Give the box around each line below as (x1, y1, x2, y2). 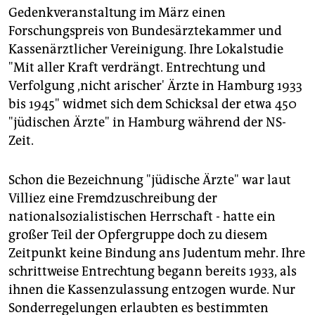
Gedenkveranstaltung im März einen (8, 5, 226, 21)
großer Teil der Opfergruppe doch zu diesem (8, 227, 267, 243)
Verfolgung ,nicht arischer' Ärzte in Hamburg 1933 (8, 78, 302, 94)
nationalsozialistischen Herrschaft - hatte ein (8, 209, 276, 225)
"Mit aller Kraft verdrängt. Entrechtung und (8, 60, 266, 76)
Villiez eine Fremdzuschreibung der (8, 191, 217, 207)
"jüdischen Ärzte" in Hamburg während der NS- (8, 115, 286, 131)
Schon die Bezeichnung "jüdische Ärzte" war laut (8, 172, 291, 188)
